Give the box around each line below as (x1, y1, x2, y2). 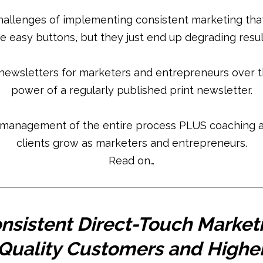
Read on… (109, 154, 154, 167)
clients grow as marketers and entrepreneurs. (16, 137, 247, 149)
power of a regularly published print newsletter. (11, 84, 252, 96)
